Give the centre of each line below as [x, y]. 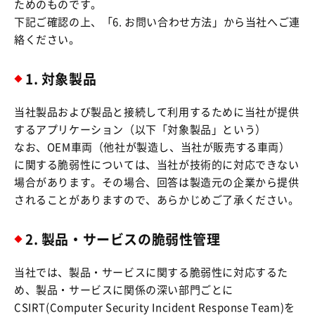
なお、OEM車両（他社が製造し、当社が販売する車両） [152, 147]
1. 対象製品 [61, 79]
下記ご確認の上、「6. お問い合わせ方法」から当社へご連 [157, 22]
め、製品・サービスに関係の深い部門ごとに [124, 290]
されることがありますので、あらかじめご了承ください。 [157, 200]
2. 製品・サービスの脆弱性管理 [123, 239]
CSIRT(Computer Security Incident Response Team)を [155, 307]
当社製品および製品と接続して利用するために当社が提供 [157, 112]
